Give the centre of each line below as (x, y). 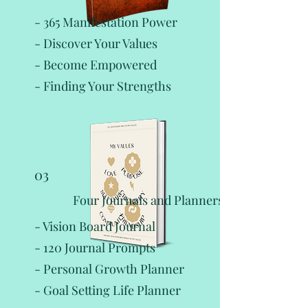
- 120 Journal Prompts (95, 247)
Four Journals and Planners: (150, 200)
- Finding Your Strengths (103, 86)
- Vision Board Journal (95, 226)
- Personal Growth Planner (109, 268)
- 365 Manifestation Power (106, 22)
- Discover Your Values (96, 43)
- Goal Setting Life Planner (108, 290)
